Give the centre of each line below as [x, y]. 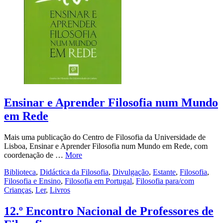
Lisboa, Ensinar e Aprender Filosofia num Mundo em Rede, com [106, 146]
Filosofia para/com [165, 181]
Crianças [18, 190]
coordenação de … [35, 155]
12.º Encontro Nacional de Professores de [109, 211]
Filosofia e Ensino [32, 181]
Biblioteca [20, 172]
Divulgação [131, 172]
